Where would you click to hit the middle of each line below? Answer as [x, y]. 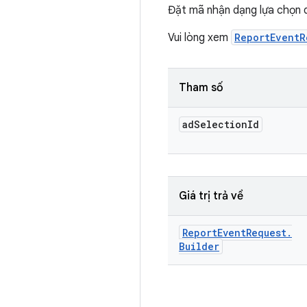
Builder [199, 246]
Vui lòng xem [199, 38]
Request [266, 233]
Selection [221, 124]
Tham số [201, 88]
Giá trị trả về [211, 196]
